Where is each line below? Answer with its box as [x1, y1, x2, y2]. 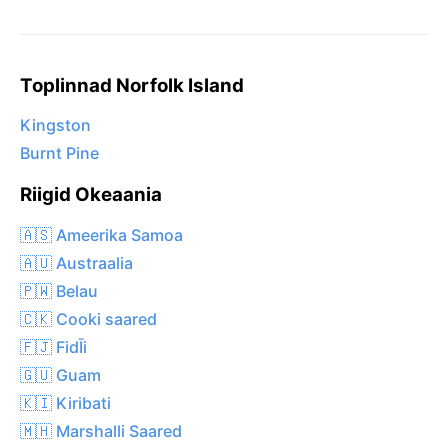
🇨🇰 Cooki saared [20, 308, 157, 329]
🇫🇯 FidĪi [20, 336, 87, 357]
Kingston [20, 115, 91, 136]
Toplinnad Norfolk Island [20, 73, 244, 97]
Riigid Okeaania [20, 183, 162, 207]
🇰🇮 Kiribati [20, 392, 111, 413]
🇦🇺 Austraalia [20, 252, 133, 273]
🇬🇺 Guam [20, 364, 101, 385]
